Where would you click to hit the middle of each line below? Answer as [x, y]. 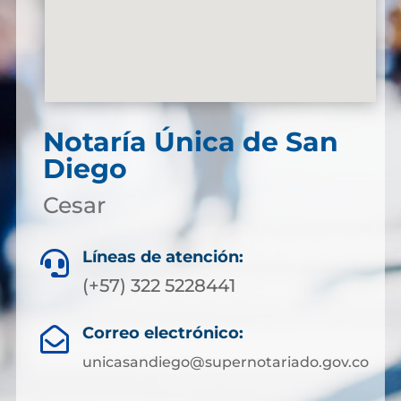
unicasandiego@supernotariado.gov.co [225, 362]
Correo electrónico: [162, 333]
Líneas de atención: [163, 257]
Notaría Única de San [190, 142]
